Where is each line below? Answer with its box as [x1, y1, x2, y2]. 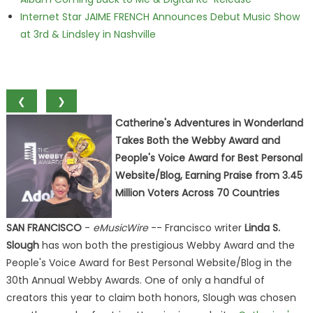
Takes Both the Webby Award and [115, 133, 280, 147]
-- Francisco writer [147, 221, 245, 235]
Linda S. [244, 221, 280, 235]
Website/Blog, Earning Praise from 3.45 [115, 168, 303, 182]
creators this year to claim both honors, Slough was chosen [6, 291, 296, 305]
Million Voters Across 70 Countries [115, 186, 279, 200]
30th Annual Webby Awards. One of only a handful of [6, 273, 265, 287]
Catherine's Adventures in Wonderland [115, 116, 303, 130]
